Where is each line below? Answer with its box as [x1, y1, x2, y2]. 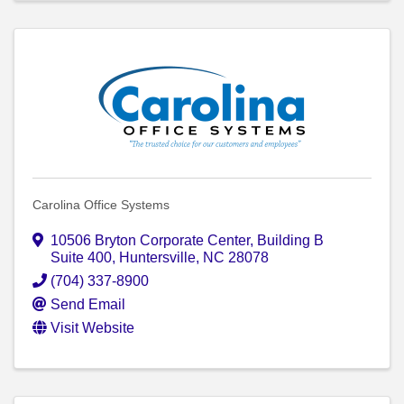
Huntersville [119, 250, 196, 266]
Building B [257, 233, 324, 249]
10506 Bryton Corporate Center [50, 233, 250, 249]
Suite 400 [50, 250, 112, 266]
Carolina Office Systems [32, 197, 170, 213]
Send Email [50, 297, 125, 313]
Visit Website [50, 320, 134, 336]
